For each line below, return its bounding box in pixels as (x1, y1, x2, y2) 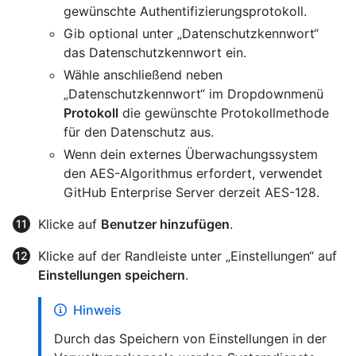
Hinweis (73, 301, 122, 318)
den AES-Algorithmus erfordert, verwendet (64, 164, 323, 181)
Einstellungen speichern (38, 266, 185, 283)
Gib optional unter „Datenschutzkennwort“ (64, 25, 319, 41)
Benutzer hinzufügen (101, 215, 230, 232)
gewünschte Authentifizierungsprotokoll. (64, 2, 307, 19)
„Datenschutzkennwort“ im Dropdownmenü (64, 85, 323, 102)
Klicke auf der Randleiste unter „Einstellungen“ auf (38, 247, 337, 264)
